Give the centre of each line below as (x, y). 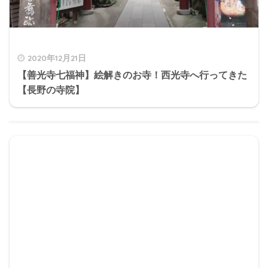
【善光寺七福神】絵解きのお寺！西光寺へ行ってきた (132, 75)
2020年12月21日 (57, 57)
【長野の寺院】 (51, 90)
